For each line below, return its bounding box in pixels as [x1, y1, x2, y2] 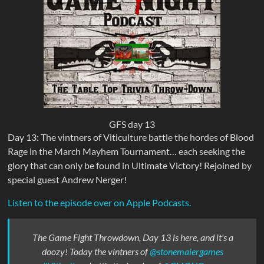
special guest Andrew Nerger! [8, 173, 127, 185]
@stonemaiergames [150, 245, 224, 257]
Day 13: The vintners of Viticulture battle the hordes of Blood [8, 131, 255, 143]
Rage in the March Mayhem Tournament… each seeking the [8, 145, 246, 157]
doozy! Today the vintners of [42, 245, 150, 257]
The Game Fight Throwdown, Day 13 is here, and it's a [32, 231, 233, 243]
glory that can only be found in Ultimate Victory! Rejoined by [8, 159, 252, 171]
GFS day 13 [108, 118, 155, 130]
